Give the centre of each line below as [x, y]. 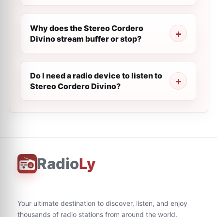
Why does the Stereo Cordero [87, 28]
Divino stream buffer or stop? [86, 39]
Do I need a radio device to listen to [96, 76]
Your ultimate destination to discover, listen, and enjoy [102, 203]
